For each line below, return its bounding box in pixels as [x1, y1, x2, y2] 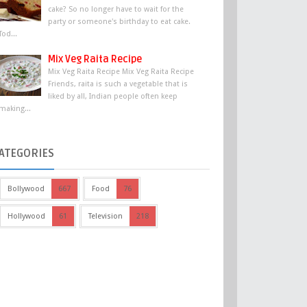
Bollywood [8, 184, 45, 193]
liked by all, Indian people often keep [48, 91, 177, 101]
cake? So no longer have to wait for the [48, 5, 184, 14]
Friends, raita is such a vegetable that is [48, 79, 188, 88]
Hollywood [8, 211, 45, 221]
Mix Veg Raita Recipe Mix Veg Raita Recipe [48, 66, 194, 76]
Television [88, 211, 123, 221]
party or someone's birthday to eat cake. [48, 17, 191, 27]
